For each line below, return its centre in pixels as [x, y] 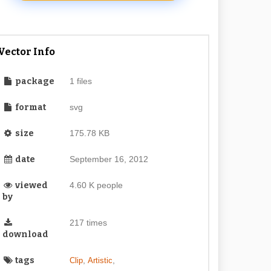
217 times [88, 223]
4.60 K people [96, 185]
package [34, 81]
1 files [80, 81]
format [30, 107]
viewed [31, 185]
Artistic [100, 260]
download [26, 234]
